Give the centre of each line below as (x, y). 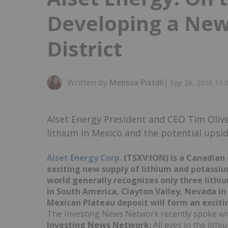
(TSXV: (137, 158)
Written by (88, 83)
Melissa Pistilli (137, 83)
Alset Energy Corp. (84, 158)
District (84, 49)
